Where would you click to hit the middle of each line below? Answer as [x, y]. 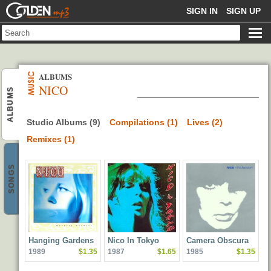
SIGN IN [202, 11]
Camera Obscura [218, 240]
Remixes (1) [51, 139]
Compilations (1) [144, 122]
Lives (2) [205, 122]
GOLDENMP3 [33, 7]
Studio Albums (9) [64, 122]
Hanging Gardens [61, 240]
